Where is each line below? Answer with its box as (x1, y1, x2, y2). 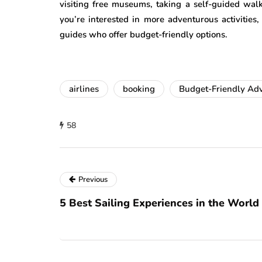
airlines (69, 83, 99, 95)
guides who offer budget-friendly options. (60, 29, 227, 40)
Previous (78, 174, 108, 185)
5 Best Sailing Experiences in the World (60, 196, 259, 210)
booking (123, 83, 155, 95)
